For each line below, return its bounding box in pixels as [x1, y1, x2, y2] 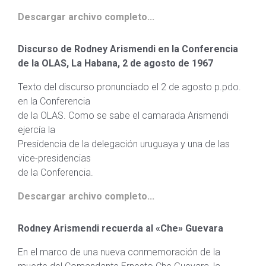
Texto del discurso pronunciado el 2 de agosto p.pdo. [18, 81, 241, 93]
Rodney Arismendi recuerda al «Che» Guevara [18, 223, 223, 234]
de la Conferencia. [18, 167, 93, 178]
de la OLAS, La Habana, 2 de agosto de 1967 [18, 58, 213, 69]
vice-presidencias [18, 153, 91, 164]
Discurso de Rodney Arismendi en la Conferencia [18, 43, 238, 55]
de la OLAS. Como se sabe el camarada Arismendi [18, 110, 229, 121]
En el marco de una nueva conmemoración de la [18, 246, 220, 258]
